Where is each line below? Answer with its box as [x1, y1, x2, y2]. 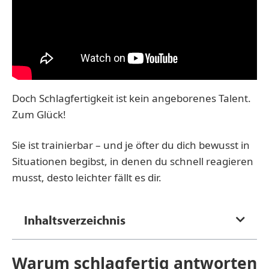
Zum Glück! [12, 107, 66, 121]
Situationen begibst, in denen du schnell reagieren [12, 154, 253, 168]
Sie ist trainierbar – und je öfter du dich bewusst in [12, 138, 250, 152]
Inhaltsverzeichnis [24, 211, 125, 228]
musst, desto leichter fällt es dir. [12, 170, 162, 184]
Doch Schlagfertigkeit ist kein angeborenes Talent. [12, 91, 251, 105]
